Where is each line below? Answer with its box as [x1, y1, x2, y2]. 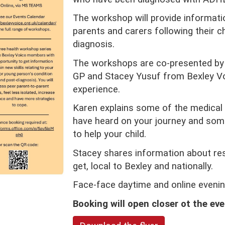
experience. [72, 83, 123, 95]
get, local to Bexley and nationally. [72, 160, 215, 172]
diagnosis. [72, 39, 115, 50]
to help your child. [72, 129, 149, 140]
